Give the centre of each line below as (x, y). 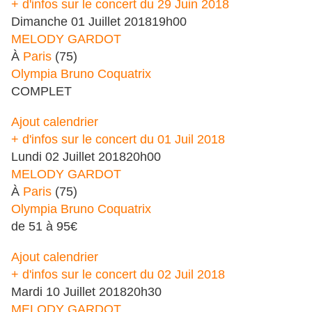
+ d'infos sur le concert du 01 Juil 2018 (118, 140)
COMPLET (41, 92)
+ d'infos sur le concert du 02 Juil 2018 (118, 275)
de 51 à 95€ (44, 227)
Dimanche (39, 22)
